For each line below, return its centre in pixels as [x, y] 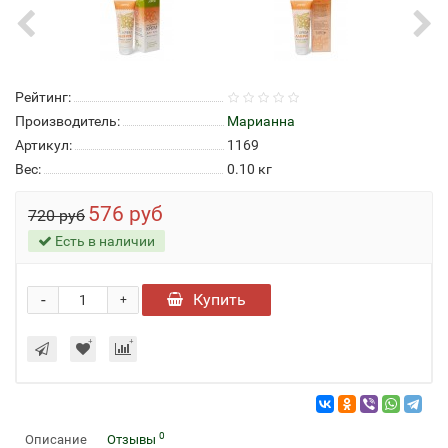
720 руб [56, 215]
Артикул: [43, 145]
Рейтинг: [43, 97]
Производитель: [67, 121]
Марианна [261, 121]
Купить [219, 299]
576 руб [125, 214]
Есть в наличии [103, 241]
